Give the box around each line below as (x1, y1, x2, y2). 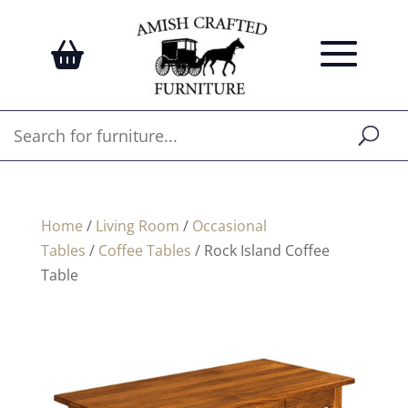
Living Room (95, 216, 179, 236)
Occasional (191, 216, 267, 236)
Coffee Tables (97, 240, 191, 260)
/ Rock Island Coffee (190, 240, 330, 260)
